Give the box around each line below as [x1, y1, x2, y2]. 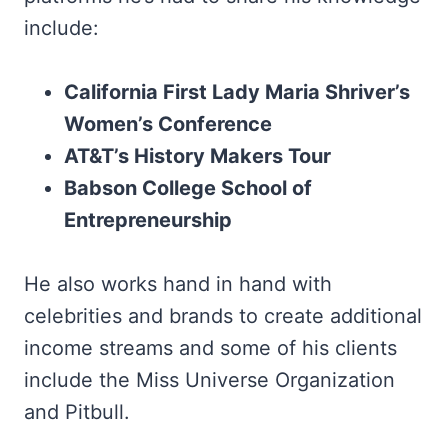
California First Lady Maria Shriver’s [64, 80, 410, 104]
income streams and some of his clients [24, 336, 397, 360]
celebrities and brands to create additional [24, 304, 422, 328]
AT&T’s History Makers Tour [64, 144, 331, 168]
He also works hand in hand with [24, 272, 332, 296]
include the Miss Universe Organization [24, 368, 395, 392]
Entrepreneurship [64, 208, 232, 232]
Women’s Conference [64, 112, 272, 136]
